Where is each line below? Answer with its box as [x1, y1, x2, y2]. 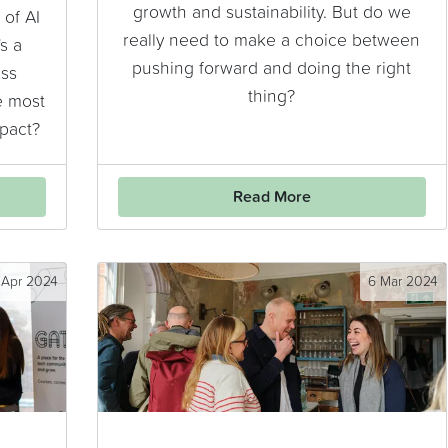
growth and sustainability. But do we [132, 4, 411, 23]
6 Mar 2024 [367, 275, 438, 290]
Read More [232, 189, 311, 206]
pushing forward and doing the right [132, 60, 411, 79]
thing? [248, 88, 295, 107]
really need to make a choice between [123, 32, 420, 51]
